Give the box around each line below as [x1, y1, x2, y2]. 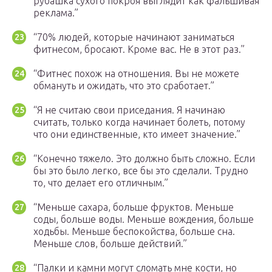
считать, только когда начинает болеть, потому [33, 117, 245, 128]
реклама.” [33, 7, 78, 19]
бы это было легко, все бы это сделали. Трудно [33, 165, 248, 177]
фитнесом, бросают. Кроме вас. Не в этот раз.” [33, 44, 245, 55]
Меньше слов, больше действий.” [33, 238, 187, 250]
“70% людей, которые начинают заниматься [33, 32, 234, 43]
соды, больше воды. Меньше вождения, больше [33, 214, 254, 225]
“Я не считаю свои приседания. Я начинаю [33, 104, 225, 116]
